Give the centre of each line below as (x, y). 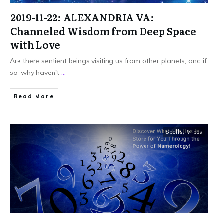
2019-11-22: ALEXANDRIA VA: (82, 17)
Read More (34, 97)
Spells (174, 132)
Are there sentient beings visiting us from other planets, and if (108, 61)
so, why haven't (36, 73)
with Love (35, 45)
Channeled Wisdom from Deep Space (103, 31)
